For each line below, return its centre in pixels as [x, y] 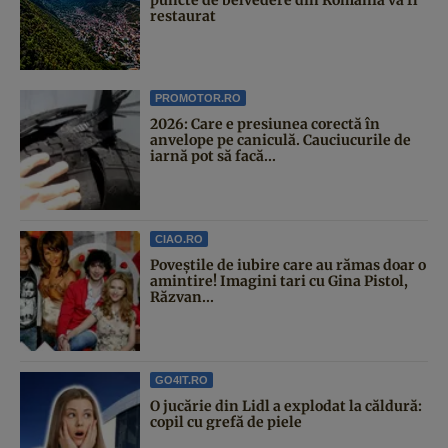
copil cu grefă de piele [226, 421]
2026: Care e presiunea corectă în [265, 123]
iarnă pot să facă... [213, 155]
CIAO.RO [179, 238]
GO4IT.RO [181, 379]
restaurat [183, 15]
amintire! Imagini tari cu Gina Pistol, [279, 280]
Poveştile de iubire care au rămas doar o [288, 264]
